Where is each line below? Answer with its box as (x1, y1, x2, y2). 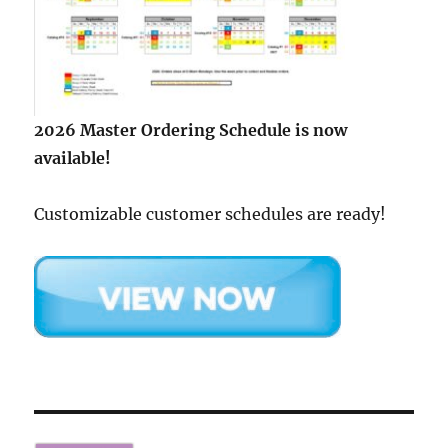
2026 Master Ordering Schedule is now (34, 120, 348, 141)
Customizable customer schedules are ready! (34, 204, 387, 225)
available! (34, 148, 112, 169)
